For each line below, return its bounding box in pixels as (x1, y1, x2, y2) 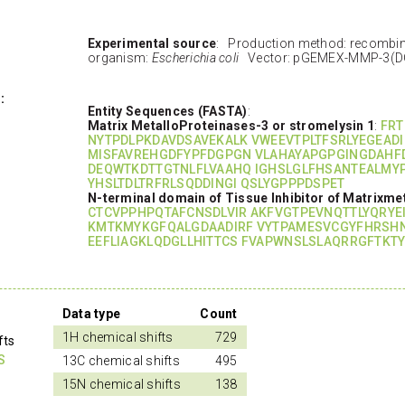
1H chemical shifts (61, 329, 174, 344)
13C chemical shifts (61, 353, 181, 368)
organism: (88, 50, 152, 65)
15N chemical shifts (61, 376, 182, 391)
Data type (61, 306, 121, 321)
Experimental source (88, 35, 217, 51)
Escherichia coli (151, 50, 240, 65)
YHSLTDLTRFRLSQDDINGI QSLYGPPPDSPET (88, 175, 345, 191)
